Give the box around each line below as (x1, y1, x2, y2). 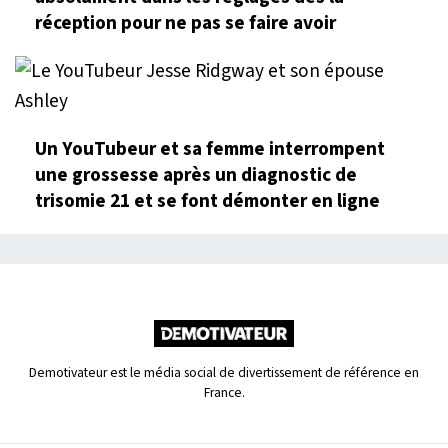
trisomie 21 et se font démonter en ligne (35, 187, 380, 216)
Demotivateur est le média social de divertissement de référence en (29, 363, 419, 383)
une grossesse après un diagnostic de (35, 161, 357, 190)
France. (203, 383, 245, 403)
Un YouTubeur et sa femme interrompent (35, 135, 385, 164)
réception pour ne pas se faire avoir (35, 9, 336, 38)
